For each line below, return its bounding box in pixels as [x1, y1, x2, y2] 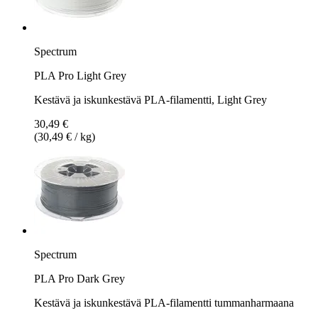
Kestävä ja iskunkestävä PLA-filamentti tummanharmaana [34, 296, 294, 309]
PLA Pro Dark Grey [34, 272, 125, 285]
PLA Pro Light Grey [34, 69, 126, 82]
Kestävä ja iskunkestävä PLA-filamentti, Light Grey [34, 93, 267, 106]
